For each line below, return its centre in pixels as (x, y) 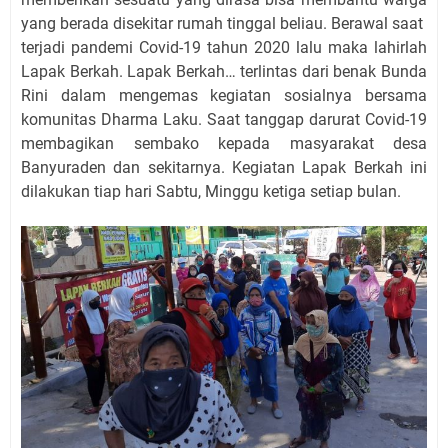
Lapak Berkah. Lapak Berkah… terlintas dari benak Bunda (224, 71)
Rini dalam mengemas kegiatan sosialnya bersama (224, 95)
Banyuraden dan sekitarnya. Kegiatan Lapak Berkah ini (224, 167)
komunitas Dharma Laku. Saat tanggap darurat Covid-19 (224, 119)
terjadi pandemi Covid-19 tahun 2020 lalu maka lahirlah (224, 47)
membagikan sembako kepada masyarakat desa (224, 143)
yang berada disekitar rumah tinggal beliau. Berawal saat (224, 23)
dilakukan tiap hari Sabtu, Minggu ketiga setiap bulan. (211, 191)
